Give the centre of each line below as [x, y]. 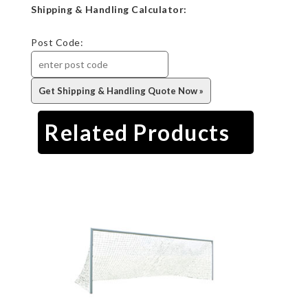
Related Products [137, 132]
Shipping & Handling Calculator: [109, 9]
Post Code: [57, 42]
